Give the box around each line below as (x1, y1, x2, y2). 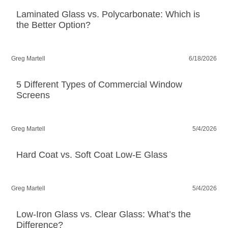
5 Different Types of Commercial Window (16, 79, 183, 90)
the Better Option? (16, 20, 91, 31)
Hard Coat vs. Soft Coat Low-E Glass (16, 150, 168, 160)
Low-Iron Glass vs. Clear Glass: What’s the (16, 209, 191, 220)
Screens (16, 90, 50, 101)
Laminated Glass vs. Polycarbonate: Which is (16, 9, 201, 20)
